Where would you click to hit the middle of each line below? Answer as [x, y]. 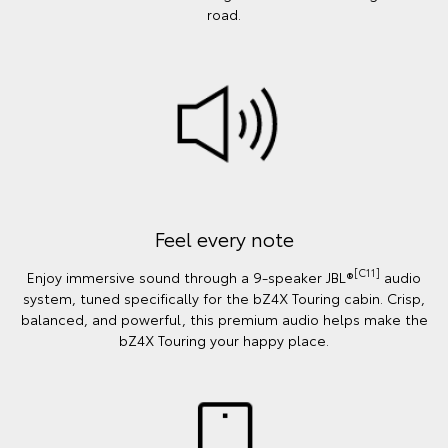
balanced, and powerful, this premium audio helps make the [224, 318]
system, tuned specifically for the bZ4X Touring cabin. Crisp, [224, 297]
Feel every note [224, 237]
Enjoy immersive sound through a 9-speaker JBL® [190, 276]
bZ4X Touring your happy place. [224, 339]
